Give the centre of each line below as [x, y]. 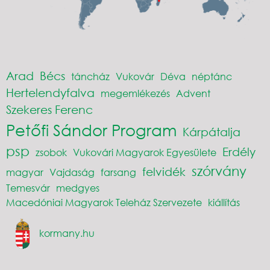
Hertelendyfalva [50, 92]
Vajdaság [72, 172]
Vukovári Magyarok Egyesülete [145, 152]
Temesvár [28, 187]
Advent [193, 93]
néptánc [212, 76]
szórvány [219, 171]
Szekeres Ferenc [49, 109]
